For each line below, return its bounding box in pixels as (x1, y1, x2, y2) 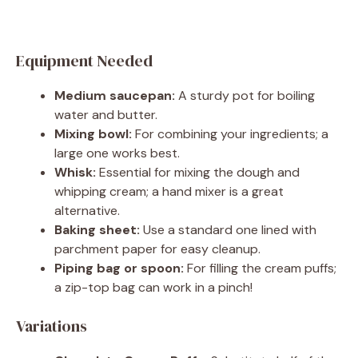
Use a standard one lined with (140, 221, 316, 238)
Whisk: (54, 163, 96, 181)
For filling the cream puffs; (184, 259, 336, 276)
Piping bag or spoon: (54, 259, 184, 276)
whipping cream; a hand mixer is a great (54, 182, 284, 200)
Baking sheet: (54, 221, 140, 238)
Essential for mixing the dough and (96, 163, 300, 181)
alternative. (54, 201, 120, 219)
